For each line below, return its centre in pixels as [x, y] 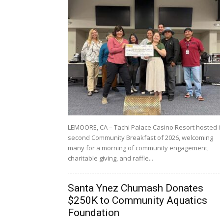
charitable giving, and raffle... [110, 158]
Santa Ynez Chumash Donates [136, 188]
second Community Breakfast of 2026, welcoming [140, 137]
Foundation [94, 213]
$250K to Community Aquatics [137, 200]
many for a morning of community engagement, [138, 148]
